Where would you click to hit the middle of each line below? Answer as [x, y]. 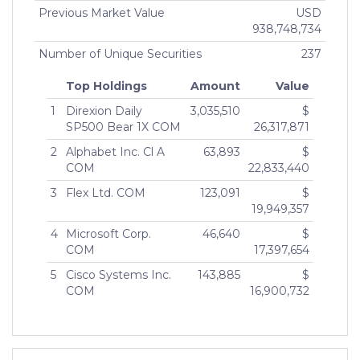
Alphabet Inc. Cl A [115, 152]
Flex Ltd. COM [106, 193]
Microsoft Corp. [108, 234]
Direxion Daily [104, 111]
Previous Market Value [102, 13]
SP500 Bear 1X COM [123, 127]
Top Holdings [106, 86]
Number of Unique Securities [120, 54]
